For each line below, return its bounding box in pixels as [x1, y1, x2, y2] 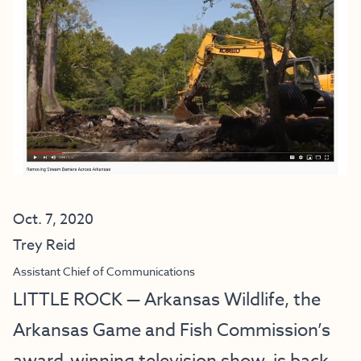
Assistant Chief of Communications [13, 263, 195, 279]
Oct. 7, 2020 [13, 209, 93, 230]
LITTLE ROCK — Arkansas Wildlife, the [13, 287, 321, 313]
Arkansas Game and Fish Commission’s [13, 317, 330, 343]
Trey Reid [13, 234, 76, 256]
